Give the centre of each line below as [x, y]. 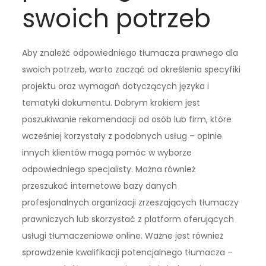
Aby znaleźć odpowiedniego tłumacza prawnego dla [130, 53]
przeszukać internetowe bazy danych [100, 186]
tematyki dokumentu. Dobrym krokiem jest [111, 103]
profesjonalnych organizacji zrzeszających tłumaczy [131, 203]
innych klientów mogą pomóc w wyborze [107, 153]
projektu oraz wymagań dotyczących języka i [116, 86]
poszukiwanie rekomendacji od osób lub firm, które [127, 120]
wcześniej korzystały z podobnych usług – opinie [122, 136]
